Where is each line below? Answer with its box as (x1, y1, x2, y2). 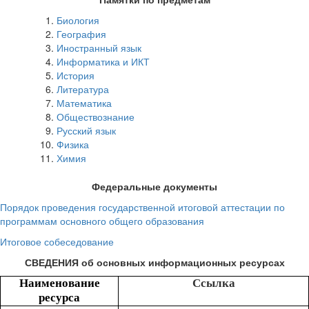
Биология (57, 12, 99, 27)
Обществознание (57, 109, 134, 123)
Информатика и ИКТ (57, 54, 150, 68)
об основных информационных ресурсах (81, 255, 285, 269)
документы (163, 179, 217, 193)
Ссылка (192, 276, 235, 290)
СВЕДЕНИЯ (24, 255, 79, 269)
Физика (57, 137, 89, 151)
